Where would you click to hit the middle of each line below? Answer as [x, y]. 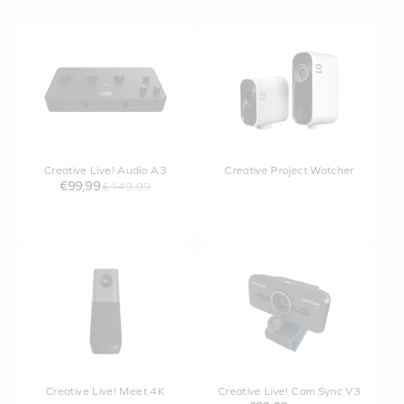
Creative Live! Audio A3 [106, 171]
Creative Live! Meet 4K [106, 391]
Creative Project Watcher [289, 171]
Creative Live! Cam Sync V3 [289, 391]
